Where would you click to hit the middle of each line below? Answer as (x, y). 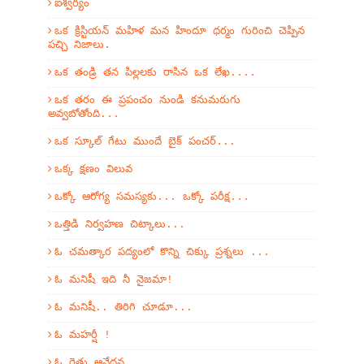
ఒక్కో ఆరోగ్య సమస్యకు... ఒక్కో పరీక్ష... (152, 197)
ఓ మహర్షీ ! (82, 335)
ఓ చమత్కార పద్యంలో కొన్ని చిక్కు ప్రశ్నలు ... (162, 252)
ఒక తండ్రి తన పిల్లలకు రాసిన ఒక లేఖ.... (155, 73)
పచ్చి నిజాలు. (79, 45)
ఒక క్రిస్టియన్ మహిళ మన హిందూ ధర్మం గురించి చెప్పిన (180, 31)
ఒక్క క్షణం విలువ (93, 169)
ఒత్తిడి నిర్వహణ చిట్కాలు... (120, 225)
